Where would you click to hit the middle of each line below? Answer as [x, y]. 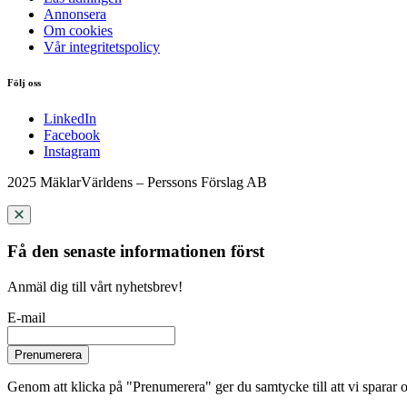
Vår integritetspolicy [102, 46]
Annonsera [75, 14]
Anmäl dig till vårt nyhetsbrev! [95, 286]
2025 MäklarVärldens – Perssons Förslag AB [137, 183]
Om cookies [78, 30]
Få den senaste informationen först [136, 252]
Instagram [72, 152]
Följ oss [24, 83]
